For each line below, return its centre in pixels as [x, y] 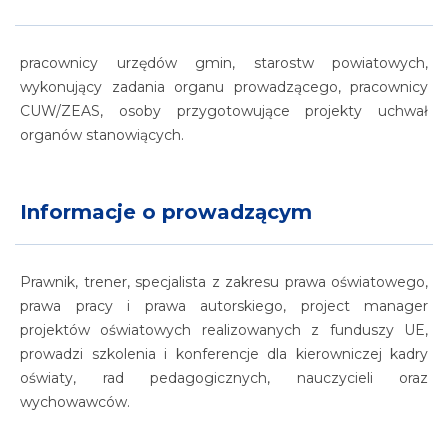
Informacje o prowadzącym [166, 212]
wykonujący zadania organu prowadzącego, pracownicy [224, 87]
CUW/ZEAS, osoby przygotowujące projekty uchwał [224, 111]
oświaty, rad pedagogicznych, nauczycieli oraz [224, 378]
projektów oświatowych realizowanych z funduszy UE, [224, 330]
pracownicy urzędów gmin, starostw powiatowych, [224, 63]
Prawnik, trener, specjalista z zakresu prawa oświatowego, [224, 282]
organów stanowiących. [102, 135]
